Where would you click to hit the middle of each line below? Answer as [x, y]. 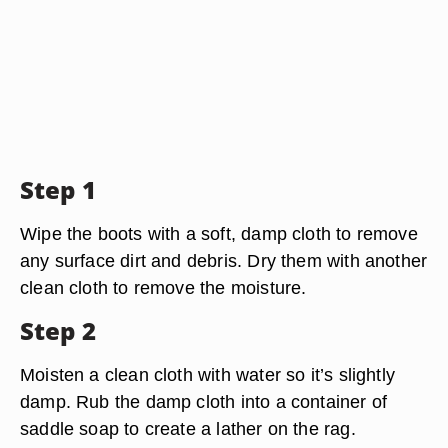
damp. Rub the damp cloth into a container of [204, 401]
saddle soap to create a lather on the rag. [188, 428]
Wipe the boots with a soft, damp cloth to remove [219, 233]
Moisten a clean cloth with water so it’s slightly [208, 374]
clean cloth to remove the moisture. [163, 287]
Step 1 [58, 189]
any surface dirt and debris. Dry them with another [224, 260]
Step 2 [58, 330]
